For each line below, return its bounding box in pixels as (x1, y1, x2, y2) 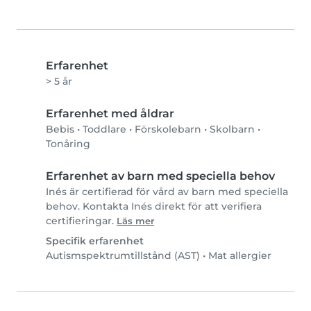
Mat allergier (208, 249, 271, 262)
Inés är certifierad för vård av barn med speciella (46, 185, 288, 199)
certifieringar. (46, 215, 117, 228)
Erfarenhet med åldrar (46, 107, 174, 121)
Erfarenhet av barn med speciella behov (46, 169, 275, 183)
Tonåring (46, 137, 90, 151)
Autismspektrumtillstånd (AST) (46, 249, 200, 262)
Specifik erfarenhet (46, 235, 144, 248)
